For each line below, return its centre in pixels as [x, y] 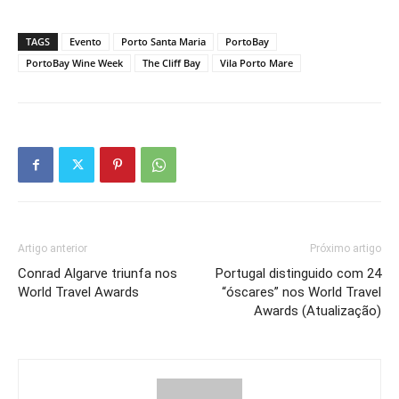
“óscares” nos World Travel [301, 293]
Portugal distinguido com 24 [298, 274]
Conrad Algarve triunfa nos [98, 274]
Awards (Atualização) [318, 311]
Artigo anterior [53, 249]
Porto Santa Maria [163, 42]
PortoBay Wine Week [74, 63]
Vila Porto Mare [256, 63]
